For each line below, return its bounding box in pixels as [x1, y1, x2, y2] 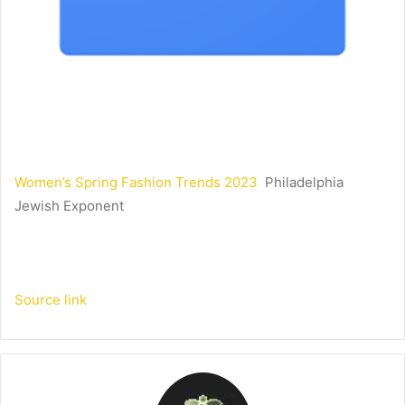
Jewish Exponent [14, 197, 124, 215]
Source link [14, 291, 87, 309]
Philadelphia [265, 174, 344, 192]
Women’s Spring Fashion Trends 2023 [14, 174, 258, 192]
